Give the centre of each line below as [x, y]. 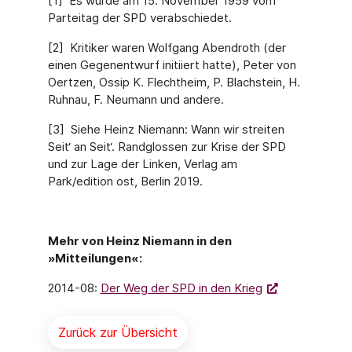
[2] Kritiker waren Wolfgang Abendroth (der [167, 48]
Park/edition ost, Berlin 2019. [125, 181]
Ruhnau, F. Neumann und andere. [136, 99]
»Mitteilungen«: [96, 258]
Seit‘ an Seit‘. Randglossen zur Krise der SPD [167, 147]
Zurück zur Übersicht [117, 332]
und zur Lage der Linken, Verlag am [142, 164]
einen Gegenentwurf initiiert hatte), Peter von [172, 65]
